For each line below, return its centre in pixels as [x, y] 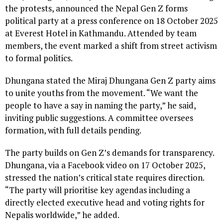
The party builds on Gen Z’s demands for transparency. [110, 153]
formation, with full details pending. [73, 130]
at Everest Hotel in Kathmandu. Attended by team [101, 33]
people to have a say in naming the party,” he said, [100, 106]
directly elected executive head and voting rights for [105, 203]
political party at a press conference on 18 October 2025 [111, 21]
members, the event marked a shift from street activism [111, 46]
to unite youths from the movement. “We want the [102, 93]
